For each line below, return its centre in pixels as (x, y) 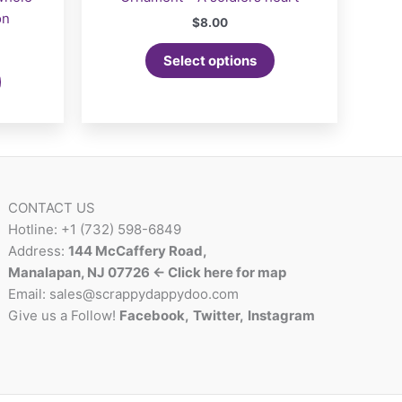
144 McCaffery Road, (138, 251)
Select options (210, 61)
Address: (39, 251)
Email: (29, 294)
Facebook (153, 316)
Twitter (217, 316)
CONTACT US (52, 208)
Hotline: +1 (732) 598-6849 (95, 230)
